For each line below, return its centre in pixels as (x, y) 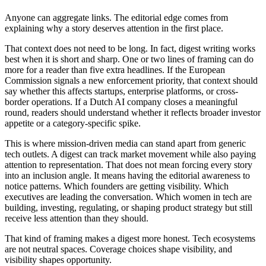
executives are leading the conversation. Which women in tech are (128, 197)
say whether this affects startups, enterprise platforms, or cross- (121, 91)
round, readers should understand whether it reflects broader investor (133, 113)
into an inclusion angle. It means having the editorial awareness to (127, 176)
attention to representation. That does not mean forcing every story (129, 165)
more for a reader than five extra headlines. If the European (115, 70)
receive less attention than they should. (77, 218)
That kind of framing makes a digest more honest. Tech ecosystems (130, 239)
